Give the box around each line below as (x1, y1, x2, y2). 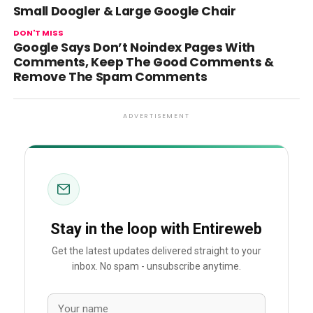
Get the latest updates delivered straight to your (51, 245, 261, 257)
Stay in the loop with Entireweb (50, 220, 263, 238)
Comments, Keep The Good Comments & (13, 54, 274, 71)
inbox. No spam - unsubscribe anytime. (71, 261, 241, 272)
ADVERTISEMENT (123, 112, 190, 120)
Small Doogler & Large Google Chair (13, 3, 236, 20)
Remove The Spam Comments (13, 68, 208, 85)
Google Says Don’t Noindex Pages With (13, 39, 255, 56)
